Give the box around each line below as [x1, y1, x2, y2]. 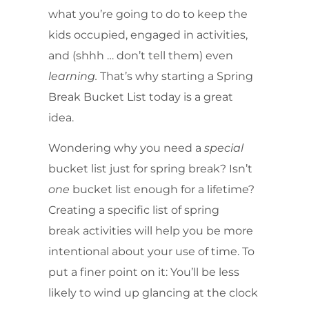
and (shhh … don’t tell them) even [48, 48, 233, 62]
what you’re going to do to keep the [48, 7, 248, 21]
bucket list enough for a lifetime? [70, 183, 255, 197]
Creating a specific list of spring [48, 203, 219, 217]
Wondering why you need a [48, 141, 204, 155]
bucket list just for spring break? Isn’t [48, 162, 252, 176]
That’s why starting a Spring [100, 69, 253, 83]
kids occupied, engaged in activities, [48, 28, 248, 41]
